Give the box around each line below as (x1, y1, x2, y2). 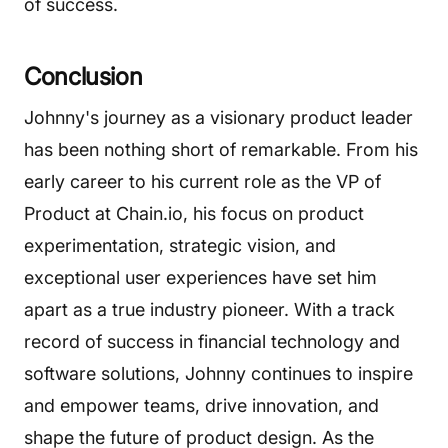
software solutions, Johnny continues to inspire (24, 363, 413, 384)
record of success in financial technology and (24, 331, 400, 352)
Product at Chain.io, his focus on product (24, 203, 364, 224)
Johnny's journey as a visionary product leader (24, 107, 413, 128)
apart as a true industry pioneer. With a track (24, 299, 395, 320)
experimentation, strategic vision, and (24, 235, 336, 256)
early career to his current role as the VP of (24, 171, 381, 192)
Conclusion (24, 62, 143, 91)
